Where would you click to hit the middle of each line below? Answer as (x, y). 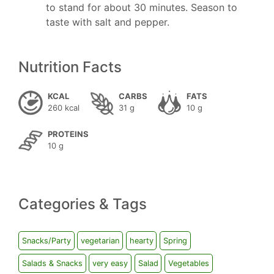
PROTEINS (68, 134)
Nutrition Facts (70, 67)
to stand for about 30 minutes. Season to (142, 7)
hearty (141, 241)
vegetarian (100, 241)
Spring (175, 241)
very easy (110, 264)
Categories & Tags (83, 204)
